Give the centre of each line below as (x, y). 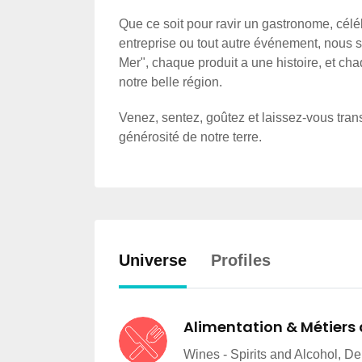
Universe (153, 260)
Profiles (241, 260)
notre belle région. (170, 82)
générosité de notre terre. (190, 137)
